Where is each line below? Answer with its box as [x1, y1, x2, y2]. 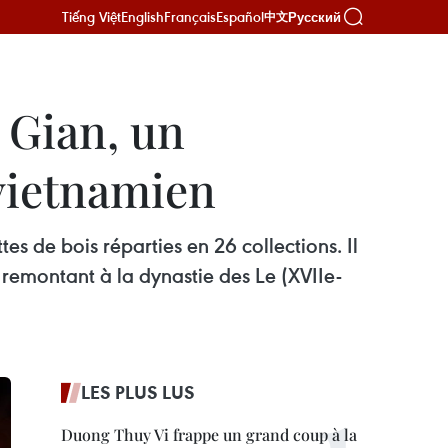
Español [216, 7, 264, 26]
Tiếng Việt [62, 7, 121, 26]
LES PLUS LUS [81, 380, 195, 404]
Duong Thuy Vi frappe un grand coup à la [61, 424, 357, 445]
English [121, 7, 164, 26]
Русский [288, 9, 341, 25]
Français [164, 7, 216, 26]
